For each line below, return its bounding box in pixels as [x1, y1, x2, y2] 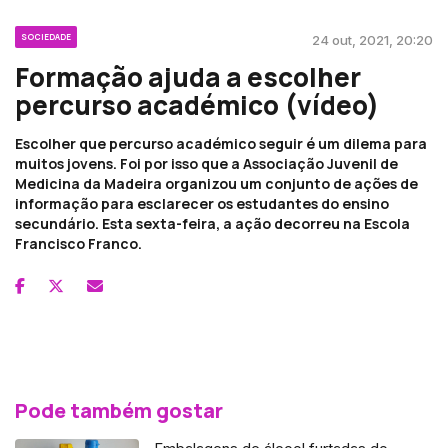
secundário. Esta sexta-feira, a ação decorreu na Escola [15, 213, 410, 233]
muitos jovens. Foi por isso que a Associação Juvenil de [15, 153, 398, 173]
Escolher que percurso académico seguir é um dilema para [15, 133, 427, 153]
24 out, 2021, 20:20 [312, 31, 433, 48]
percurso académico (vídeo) [15, 86, 379, 123]
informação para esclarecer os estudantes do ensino [15, 193, 389, 213]
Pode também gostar [15, 396, 223, 424]
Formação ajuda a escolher [15, 58, 361, 95]
